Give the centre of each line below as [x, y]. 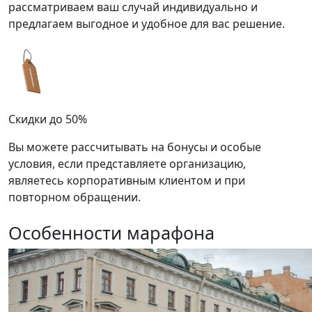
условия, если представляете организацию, [127, 164]
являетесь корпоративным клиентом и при [127, 181]
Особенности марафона [111, 233]
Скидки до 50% [48, 119]
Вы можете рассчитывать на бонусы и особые [135, 147]
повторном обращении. [75, 197]
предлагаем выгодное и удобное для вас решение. [147, 24]
